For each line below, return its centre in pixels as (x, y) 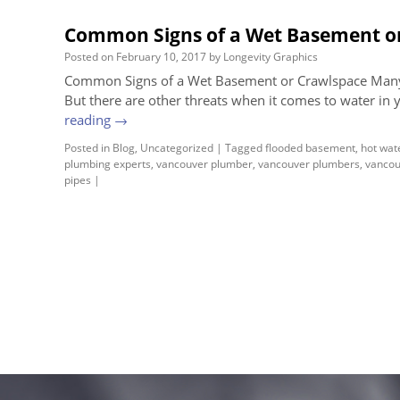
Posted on (89, 57)
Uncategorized (177, 148)
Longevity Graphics (271, 57)
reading (89, 120)
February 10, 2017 (161, 57)
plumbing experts (108, 164)
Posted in (87, 148)
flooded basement (310, 148)
